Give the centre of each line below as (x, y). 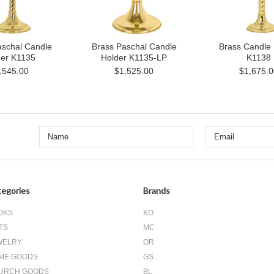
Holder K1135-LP (134, 57)
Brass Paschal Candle (134, 46)
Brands (157, 191)
